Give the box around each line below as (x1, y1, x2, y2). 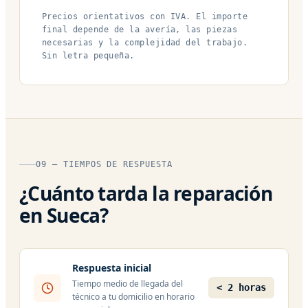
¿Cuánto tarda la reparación (19, 179, 273, 206)
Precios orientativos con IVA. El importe (42, 11, 248, 21)
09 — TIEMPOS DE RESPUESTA (36, 159, 173, 169)
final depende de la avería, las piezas (42, 24, 238, 34)
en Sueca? (19, 201, 109, 228)
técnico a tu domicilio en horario (72, 290, 195, 302)
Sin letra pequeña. (42, 50, 135, 60)
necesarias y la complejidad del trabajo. (42, 37, 248, 47)
